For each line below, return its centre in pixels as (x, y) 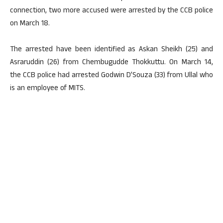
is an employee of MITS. (48, 89)
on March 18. (30, 24)
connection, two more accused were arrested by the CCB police (111, 11)
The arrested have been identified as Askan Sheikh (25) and (111, 50)
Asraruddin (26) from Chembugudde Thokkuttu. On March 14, (111, 63)
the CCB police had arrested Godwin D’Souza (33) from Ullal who (111, 76)
